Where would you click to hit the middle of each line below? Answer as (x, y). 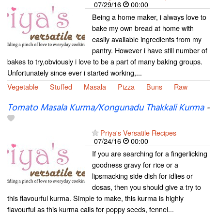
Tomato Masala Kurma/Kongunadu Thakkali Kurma (106, 108)
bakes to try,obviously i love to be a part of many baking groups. (105, 62)
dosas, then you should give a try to (147, 187)
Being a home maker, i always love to (149, 17)
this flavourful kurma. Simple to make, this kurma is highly (95, 198)
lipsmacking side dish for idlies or (142, 176)
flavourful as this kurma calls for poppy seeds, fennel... (91, 209)
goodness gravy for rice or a (135, 165)
